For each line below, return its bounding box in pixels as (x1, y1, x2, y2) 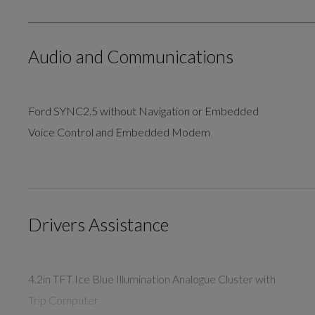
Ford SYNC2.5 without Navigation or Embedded (28, 103, 259, 117)
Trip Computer (28, 292, 99, 307)
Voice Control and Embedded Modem (28, 124, 211, 139)
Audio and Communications (28, 45, 234, 67)
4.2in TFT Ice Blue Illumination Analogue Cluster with (28, 271, 276, 285)
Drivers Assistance (28, 213, 169, 235)
